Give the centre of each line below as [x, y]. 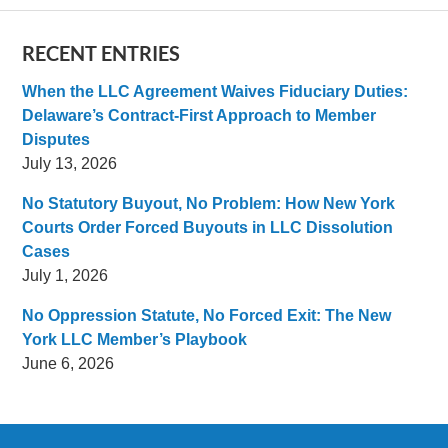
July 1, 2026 [65, 275]
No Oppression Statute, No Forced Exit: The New [207, 315]
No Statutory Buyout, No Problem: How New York [209, 203]
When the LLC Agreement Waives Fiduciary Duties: [215, 91]
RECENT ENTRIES [101, 52]
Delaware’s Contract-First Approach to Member [199, 115]
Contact [250, 434]
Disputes [56, 139]
